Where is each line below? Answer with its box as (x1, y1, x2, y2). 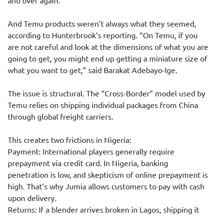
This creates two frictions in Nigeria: (8, 135, 131, 144)
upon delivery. (8, 193, 57, 202)
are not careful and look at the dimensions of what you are (8, 42, 208, 51)
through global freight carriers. (8, 111, 113, 121)
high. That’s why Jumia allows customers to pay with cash (8, 181, 204, 191)
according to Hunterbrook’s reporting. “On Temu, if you (8, 30, 198, 40)
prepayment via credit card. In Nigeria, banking (8, 158, 168, 168)
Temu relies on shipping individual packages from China (8, 100, 198, 109)
